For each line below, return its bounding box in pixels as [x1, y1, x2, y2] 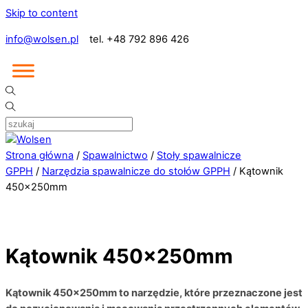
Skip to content [5, 7, 78, 19]
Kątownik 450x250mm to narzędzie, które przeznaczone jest [5, 287, 302, 300]
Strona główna [5, 149, 74, 162]
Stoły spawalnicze [157, 149, 241, 162]
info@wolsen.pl [5, 32, 78, 45]
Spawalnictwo [82, 149, 148, 162]
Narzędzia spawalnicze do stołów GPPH [42, 165, 230, 178]
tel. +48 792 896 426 [78, 32, 189, 45]
